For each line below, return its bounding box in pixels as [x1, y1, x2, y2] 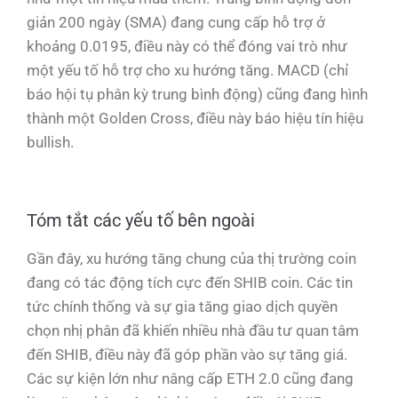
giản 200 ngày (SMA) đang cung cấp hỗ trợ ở [27, 12, 325, 31]
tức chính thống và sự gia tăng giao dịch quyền [27, 297, 338, 315]
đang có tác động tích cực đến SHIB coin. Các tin [27, 273, 353, 291]
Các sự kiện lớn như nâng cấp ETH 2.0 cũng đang [27, 369, 354, 387]
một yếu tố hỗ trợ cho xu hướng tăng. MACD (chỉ [27, 60, 348, 79]
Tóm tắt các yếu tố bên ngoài [27, 209, 255, 231]
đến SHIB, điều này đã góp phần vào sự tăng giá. [27, 345, 347, 363]
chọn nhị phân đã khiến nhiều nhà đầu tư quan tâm [27, 321, 359, 339]
